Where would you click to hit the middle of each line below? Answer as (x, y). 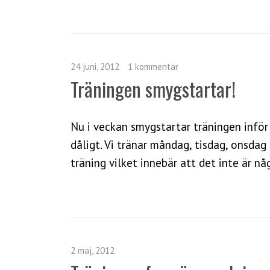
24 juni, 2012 (95, 66)
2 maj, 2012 (93, 250)
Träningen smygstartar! (153, 89)
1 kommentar (153, 66)
